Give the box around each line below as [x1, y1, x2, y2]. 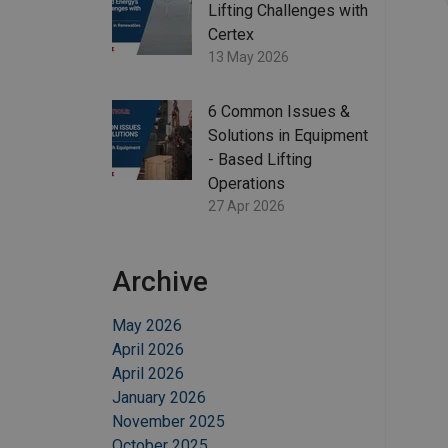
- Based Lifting [208, 150, 312, 170]
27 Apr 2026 [208, 198, 285, 215]
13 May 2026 [208, 49, 289, 66]
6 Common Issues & [208, 102, 350, 122]
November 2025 [112, 412, 225, 432]
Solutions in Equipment [208, 126, 368, 146]
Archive [112, 265, 208, 299]
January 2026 [112, 388, 206, 408]
